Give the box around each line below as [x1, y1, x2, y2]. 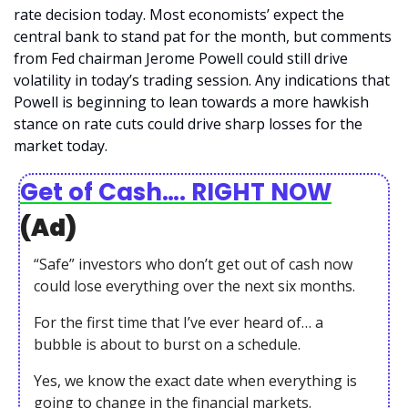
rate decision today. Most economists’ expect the [14, 5, 344, 25]
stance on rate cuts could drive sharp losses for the [14, 114, 362, 134]
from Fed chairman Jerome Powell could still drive [14, 48, 348, 68]
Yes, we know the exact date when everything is [34, 371, 357, 391]
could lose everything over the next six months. [34, 276, 355, 296]
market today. [14, 136, 111, 156]
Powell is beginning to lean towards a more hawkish [14, 92, 369, 112]
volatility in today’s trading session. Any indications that [14, 70, 390, 90]
